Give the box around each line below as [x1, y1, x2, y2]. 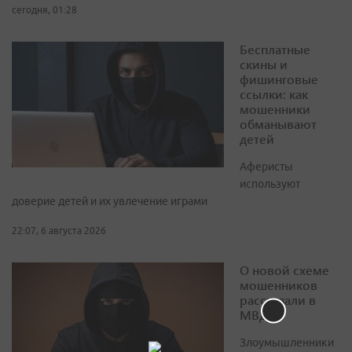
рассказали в [240, 291, 316, 309]
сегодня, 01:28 [12, 5, 77, 16]
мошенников [240, 277, 317, 294]
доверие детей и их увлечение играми [12, 195, 207, 208]
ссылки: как [240, 86, 308, 103]
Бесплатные [240, 41, 310, 58]
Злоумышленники [240, 336, 334, 350]
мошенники [240, 101, 310, 118]
